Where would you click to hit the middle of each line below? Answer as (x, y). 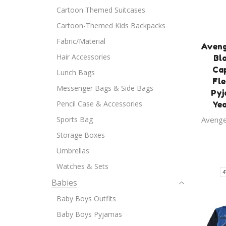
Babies (64, 182)
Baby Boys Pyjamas (89, 214)
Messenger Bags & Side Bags (105, 88)
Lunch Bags (76, 72)
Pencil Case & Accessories (99, 103)
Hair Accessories (83, 56)
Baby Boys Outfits (86, 198)
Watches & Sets (82, 166)
